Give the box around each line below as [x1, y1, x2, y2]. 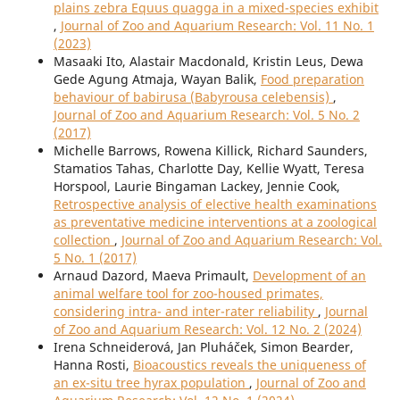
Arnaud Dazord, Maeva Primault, [53, 267, 253, 285]
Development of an [252, 267, 366, 285]
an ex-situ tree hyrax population [53, 374, 249, 392]
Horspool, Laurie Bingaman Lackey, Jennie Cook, [53, 178, 340, 196]
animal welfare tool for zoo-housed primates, [53, 285, 323, 303]
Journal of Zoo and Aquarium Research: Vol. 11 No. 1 [60, 17, 374, 35]
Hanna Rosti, [53, 356, 133, 374]
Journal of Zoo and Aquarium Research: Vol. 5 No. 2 [53, 106, 360, 124]
